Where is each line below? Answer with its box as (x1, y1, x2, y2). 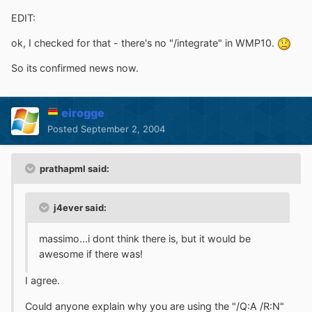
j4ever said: (52, 202, 107, 214)
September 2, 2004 (81, 123, 165, 135)
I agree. (25, 274, 60, 287)
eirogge (61, 106, 104, 120)
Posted (47, 123, 81, 135)
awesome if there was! (39, 248, 143, 260)
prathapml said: (38, 163, 109, 175)
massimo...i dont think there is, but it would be (39, 233, 251, 245)
